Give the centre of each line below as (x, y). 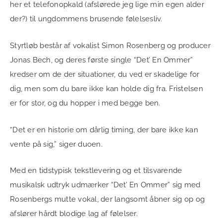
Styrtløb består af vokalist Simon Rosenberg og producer (110, 45)
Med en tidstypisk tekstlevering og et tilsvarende (96, 171)
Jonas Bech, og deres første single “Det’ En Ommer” (102, 60)
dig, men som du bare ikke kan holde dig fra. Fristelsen (107, 88)
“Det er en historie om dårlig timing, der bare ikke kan (104, 130)
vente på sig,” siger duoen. (57, 144)
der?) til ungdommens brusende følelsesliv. (87, 19)
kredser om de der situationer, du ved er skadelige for (105, 74)
